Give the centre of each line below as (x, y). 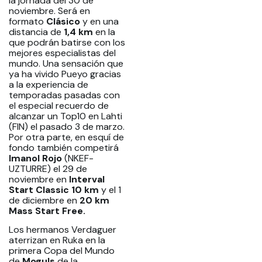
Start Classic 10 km (55, 189)
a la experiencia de (49, 84)
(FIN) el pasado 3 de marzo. (67, 126)
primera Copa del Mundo (62, 251)
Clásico (63, 21)
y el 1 (111, 189)
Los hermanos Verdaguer (63, 230)
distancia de (35, 32)
